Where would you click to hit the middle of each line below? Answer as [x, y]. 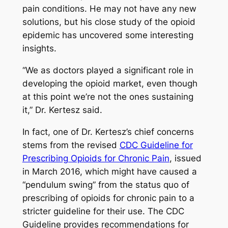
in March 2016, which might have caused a [109, 171]
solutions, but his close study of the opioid [109, 22]
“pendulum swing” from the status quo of [106, 184]
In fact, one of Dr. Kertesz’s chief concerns [108, 132]
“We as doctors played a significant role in [108, 70]
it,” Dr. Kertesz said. [62, 110]
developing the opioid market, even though [110, 84]
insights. [39, 49]
